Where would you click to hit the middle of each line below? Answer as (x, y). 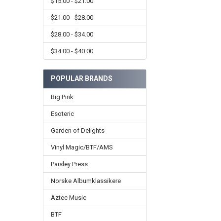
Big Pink (62, 97)
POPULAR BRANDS (81, 79)
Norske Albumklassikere (86, 181)
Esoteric (62, 114)
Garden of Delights (77, 131)
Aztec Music (68, 198)
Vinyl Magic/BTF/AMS (82, 147)
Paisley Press (69, 164)
